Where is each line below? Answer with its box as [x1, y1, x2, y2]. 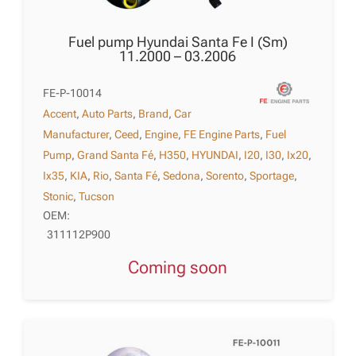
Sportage [250, 168, 295, 182]
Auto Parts [82, 106, 133, 120]
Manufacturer [43, 127, 110, 141]
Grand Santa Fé [77, 148, 154, 161]
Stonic [43, 189, 74, 203]
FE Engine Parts [184, 127, 261, 141]
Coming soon [139, 257, 228, 278]
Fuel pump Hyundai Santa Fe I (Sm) [68, 33, 288, 50]
